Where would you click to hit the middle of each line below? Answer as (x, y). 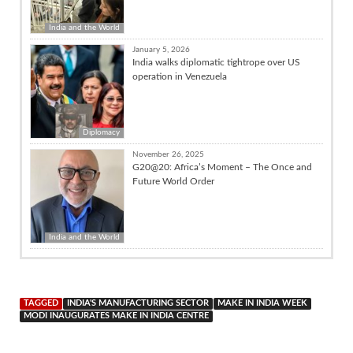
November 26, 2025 (168, 154)
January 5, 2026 (161, 49)
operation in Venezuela (180, 76)
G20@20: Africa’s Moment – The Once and (222, 167)
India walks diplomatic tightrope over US (216, 62)
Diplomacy (101, 132)
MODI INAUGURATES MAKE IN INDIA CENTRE (116, 316)
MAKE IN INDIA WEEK (262, 303)
